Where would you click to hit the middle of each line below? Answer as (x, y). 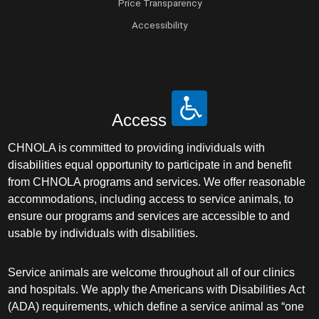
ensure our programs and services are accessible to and (149, 216)
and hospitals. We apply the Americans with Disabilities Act (157, 290)
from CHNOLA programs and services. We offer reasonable (157, 182)
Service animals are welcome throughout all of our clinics (152, 273)
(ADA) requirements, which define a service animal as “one (156, 307)
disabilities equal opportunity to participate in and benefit (150, 165)
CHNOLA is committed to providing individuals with (137, 148)
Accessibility (159, 25)
